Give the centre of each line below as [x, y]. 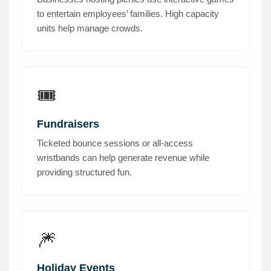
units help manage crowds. [90, 28]
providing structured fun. [84, 172]
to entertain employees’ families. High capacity [128, 14]
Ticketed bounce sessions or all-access [115, 143]
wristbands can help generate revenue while [123, 158]
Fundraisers [68, 124]
